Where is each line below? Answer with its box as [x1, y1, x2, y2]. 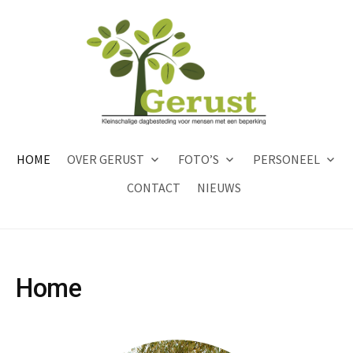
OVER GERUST [66, 150, 144, 167]
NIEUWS [196, 179, 241, 195]
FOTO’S [177, 150, 219, 167]
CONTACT [126, 179, 180, 195]
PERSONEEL [252, 150, 320, 167]
